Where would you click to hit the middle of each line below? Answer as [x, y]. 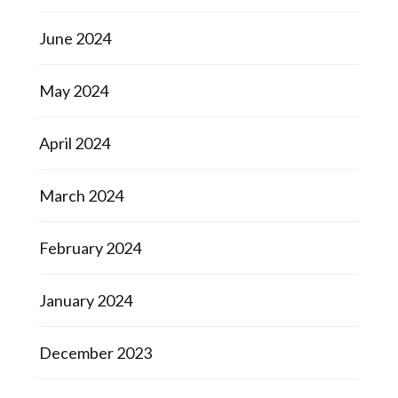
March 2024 [81, 195]
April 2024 [75, 143]
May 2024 [74, 90]
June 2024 [75, 38]
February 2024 [90, 247]
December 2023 [96, 352]
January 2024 [86, 300]
